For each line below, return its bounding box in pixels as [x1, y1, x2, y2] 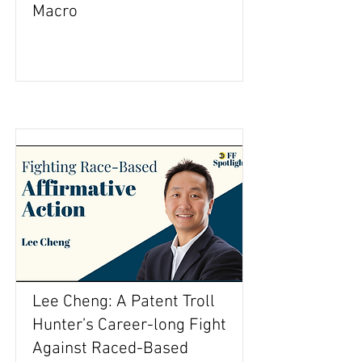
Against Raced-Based [32, 339, 188, 359]
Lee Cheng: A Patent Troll [32, 292, 215, 312]
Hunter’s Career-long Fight [32, 315, 226, 335]
